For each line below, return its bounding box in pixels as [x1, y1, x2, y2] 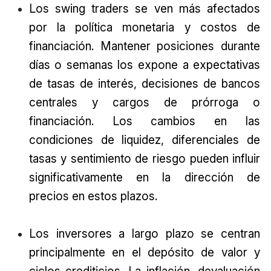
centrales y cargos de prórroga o [28, 95, 261, 110]
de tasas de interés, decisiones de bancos [28, 76, 261, 91]
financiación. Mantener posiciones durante [28, 39, 261, 54]
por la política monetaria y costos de [28, 20, 261, 35]
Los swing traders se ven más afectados [28, 1, 261, 16]
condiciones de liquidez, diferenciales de [28, 132, 261, 148]
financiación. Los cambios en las [28, 114, 261, 129]
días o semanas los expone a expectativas [28, 57, 261, 73]
